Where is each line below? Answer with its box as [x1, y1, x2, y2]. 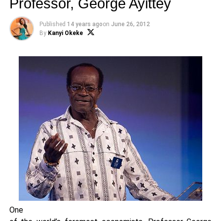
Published [39, 21, 66, 28]
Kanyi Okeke [47, 30, 83, 37]
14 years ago [67, 21, 103, 28]
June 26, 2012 [110, 21, 150, 28]
